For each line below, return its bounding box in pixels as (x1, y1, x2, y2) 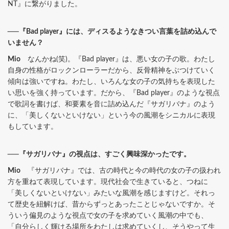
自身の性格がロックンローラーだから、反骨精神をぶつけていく (8, 66, 215, 74)
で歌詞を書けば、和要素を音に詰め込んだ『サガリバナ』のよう (8, 100, 215, 108)
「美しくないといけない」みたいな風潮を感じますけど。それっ (8, 189, 215, 197)
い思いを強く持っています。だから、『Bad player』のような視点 (8, 89, 220, 97)
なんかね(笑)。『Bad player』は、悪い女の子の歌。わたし (20, 55, 215, 63)
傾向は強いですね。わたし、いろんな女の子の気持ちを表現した (8, 78, 215, 85)
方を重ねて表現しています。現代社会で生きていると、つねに (8, 178, 208, 186)
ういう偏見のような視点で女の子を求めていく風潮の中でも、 (8, 212, 208, 219)
